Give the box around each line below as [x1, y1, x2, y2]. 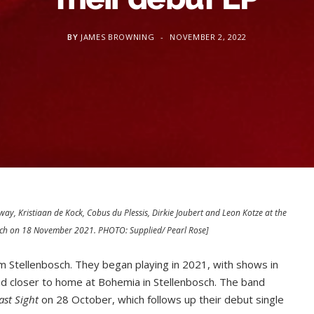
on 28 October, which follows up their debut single [41, 292, 284, 307]
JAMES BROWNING [81, 31, 155, 42]
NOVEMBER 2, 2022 [170, 31, 247, 42]
